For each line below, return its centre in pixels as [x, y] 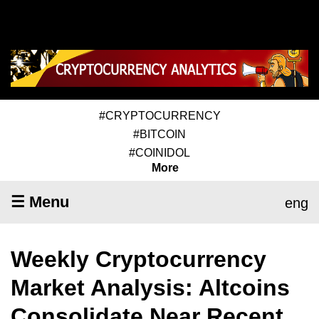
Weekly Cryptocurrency [138, 259]
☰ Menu [40, 202]
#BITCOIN [159, 134]
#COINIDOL [159, 152]
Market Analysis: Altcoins [150, 287]
